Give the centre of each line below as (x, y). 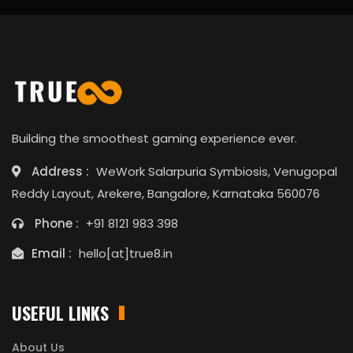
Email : (53, 254)
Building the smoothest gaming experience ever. (154, 139)
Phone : (58, 224)
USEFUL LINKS (60, 313)
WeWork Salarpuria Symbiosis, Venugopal (217, 172)
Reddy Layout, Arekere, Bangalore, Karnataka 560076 (166, 194)
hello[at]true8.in (126, 254)
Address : (62, 172)
